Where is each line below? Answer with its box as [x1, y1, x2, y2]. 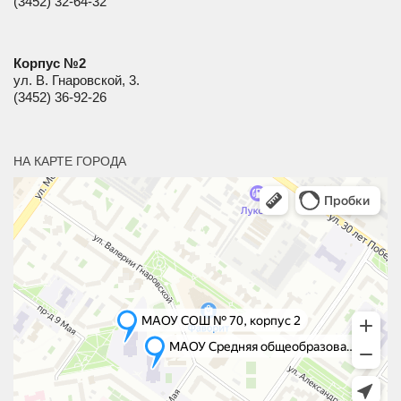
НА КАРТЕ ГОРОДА [13, 154, 126, 169]
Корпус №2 [13, 55, 86, 72]
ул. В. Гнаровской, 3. [13, 73, 140, 89]
